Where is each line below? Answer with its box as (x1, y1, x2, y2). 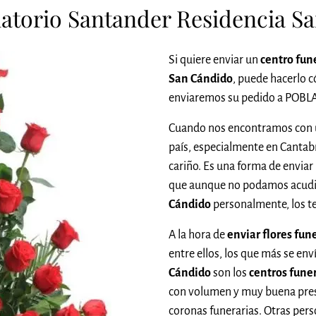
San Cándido (169, 72, 233, 85)
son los (211, 266, 249, 279)
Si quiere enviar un (169, 53, 260, 66)
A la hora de (169, 228, 227, 241)
